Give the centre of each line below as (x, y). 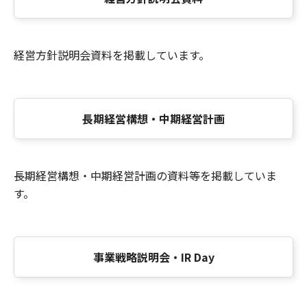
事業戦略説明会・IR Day (153, 257)
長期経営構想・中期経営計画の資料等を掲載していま (145, 175)
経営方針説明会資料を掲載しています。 (112, 55)
